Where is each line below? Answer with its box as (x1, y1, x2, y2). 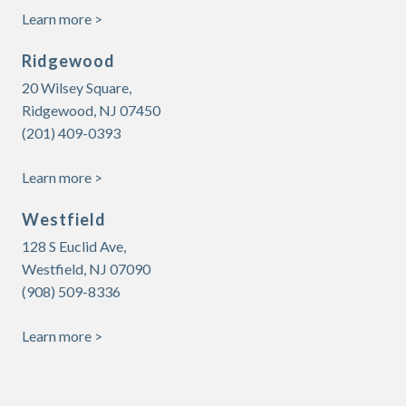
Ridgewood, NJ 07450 (22, 101, 160, 119)
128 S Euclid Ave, (22, 237, 126, 255)
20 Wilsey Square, (22, 79, 131, 96)
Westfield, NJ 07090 (22, 260, 150, 277)
